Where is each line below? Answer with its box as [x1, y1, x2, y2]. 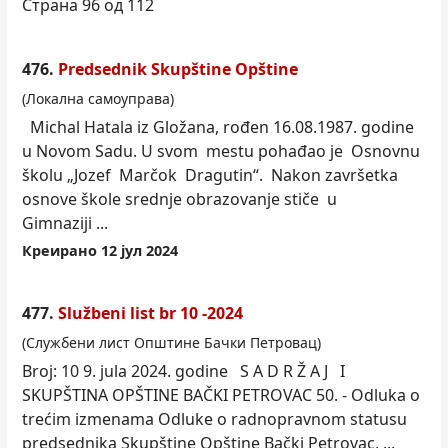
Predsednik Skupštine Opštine [58, 58, 298, 81]
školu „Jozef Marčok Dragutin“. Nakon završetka [22, 164, 398, 187]
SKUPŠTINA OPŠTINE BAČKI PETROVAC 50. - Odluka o [22, 384, 420, 407]
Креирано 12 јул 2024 [22, 241, 178, 261]
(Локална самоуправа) [22, 89, 174, 109]
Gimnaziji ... [22, 212, 108, 235]
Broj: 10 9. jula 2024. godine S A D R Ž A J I [22, 360, 345, 383]
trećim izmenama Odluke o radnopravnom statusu [22, 408, 407, 431]
